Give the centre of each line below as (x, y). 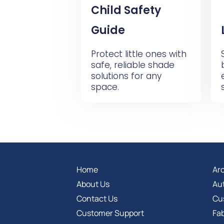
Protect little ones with (139, 54)
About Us (93, 184)
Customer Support (110, 213)
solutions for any (126, 76)
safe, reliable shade (133, 65)
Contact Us (97, 198)
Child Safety (126, 10)
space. (105, 87)
